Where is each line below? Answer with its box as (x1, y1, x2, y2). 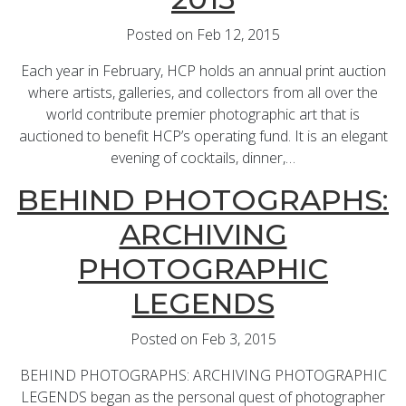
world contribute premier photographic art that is (46, 104, 360, 125)
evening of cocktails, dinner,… (111, 148, 295, 169)
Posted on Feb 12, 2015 (126, 24, 280, 45)
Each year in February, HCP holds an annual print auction (20, 61, 386, 82)
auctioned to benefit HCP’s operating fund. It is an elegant (18, 126, 388, 147)
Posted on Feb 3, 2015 (130, 329, 276, 350)
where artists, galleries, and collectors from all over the (28, 82, 378, 103)
